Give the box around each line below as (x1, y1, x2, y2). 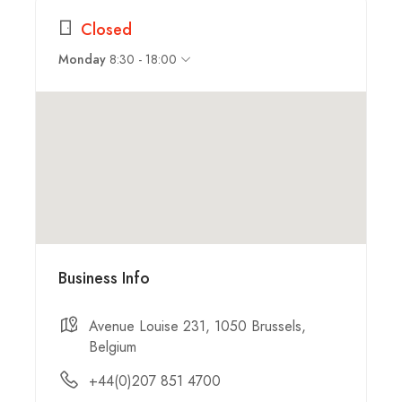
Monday (58, 50, 106, 68)
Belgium (89, 336, 136, 357)
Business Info (58, 266, 150, 289)
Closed (81, 17, 132, 40)
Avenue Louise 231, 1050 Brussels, (89, 315, 306, 336)
